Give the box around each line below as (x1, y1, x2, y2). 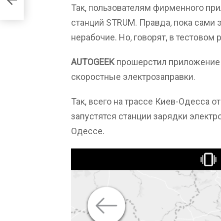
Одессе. (71, 125, 105, 136)
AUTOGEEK (71, 56, 114, 67)
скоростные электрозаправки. (71, 71, 195, 82)
